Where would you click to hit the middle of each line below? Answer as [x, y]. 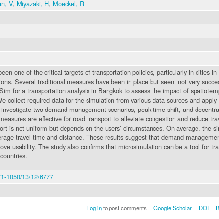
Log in [94, 208]
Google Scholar [173, 208]
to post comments [124, 208]
